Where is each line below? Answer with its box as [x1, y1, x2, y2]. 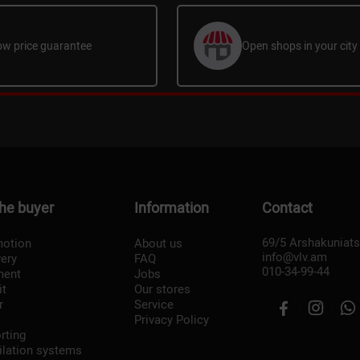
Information [134, 199, 209, 216]
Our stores [134, 282, 190, 297]
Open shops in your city [242, 39, 358, 52]
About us [134, 236, 182, 251]
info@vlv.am [261, 250, 327, 264]
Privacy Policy [134, 313, 209, 327]
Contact [261, 199, 313, 216]
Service [134, 297, 174, 312]
